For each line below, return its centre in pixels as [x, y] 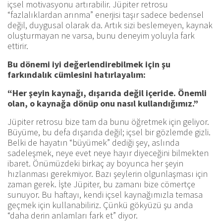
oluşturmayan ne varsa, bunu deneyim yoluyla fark [101, 35]
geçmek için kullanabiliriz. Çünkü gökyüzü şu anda [100, 205]
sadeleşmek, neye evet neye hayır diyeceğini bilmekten [108, 153]
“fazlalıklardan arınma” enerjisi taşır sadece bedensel [106, 14]
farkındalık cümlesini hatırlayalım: [77, 74]
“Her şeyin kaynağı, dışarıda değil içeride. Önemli [107, 93]
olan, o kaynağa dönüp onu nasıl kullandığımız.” [103, 103]
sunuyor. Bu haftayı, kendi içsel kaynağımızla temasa [105, 194]
